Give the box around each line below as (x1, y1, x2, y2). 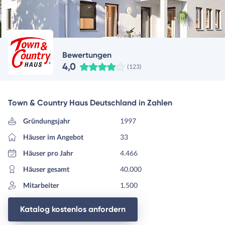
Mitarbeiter (23, 181, 59, 190)
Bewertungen (62, 50, 111, 60)
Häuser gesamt (23, 165, 69, 174)
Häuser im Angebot (23, 133, 83, 142)
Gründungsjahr (23, 117, 70, 126)
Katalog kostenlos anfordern (20, 204, 126, 214)
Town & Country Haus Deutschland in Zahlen (8, 98, 172, 108)
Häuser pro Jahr (23, 149, 73, 158)
